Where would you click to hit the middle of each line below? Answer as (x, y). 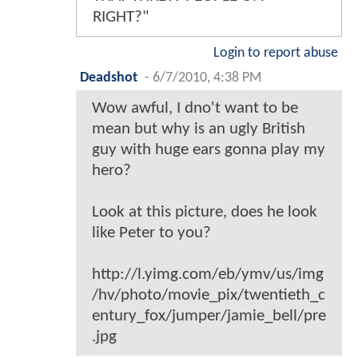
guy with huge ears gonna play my (209, 149)
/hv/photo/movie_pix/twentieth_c (209, 295)
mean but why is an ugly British (199, 129)
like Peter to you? (151, 233)
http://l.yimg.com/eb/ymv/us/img (208, 274)
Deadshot (109, 78)
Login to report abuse (276, 53)
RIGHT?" (121, 17)
